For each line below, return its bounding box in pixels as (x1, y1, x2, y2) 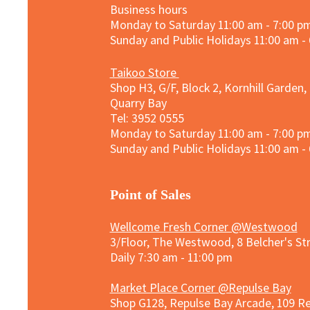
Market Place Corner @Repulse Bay (109, 279, 291, 296)
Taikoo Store (109, 64, 179, 81)
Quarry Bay (109, 94, 167, 111)
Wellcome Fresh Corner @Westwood (109, 218, 298, 235)
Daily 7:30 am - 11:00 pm (109, 248, 232, 266)
